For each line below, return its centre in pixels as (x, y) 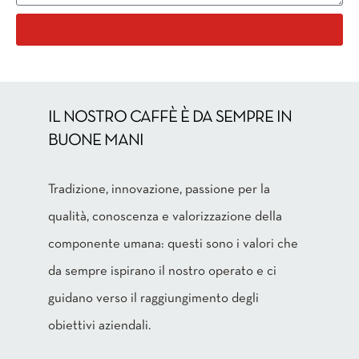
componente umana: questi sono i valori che (173, 244)
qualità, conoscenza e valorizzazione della (165, 217)
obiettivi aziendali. (99, 326)
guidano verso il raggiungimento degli (153, 299)
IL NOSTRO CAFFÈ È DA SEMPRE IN (170, 118)
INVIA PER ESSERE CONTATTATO (179, 30)
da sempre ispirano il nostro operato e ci (162, 272)
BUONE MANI (96, 141)
